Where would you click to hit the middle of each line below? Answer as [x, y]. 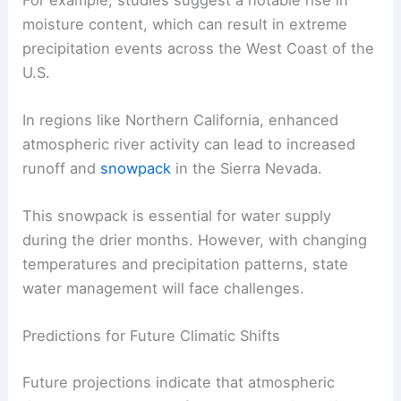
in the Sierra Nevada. [247, 168]
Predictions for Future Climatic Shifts [152, 336]
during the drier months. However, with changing [195, 240]
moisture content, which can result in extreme [185, 24]
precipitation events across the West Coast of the [199, 48]
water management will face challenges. [164, 289]
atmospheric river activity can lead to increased [189, 144]
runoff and [62, 168]
